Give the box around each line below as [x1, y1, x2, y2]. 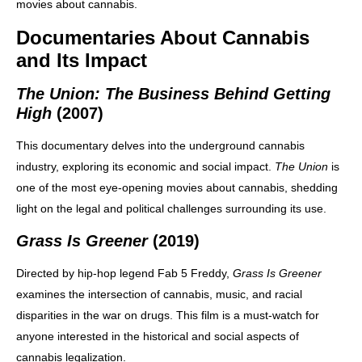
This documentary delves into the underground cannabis [16, 138, 305, 152]
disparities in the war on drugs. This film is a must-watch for [16, 308, 319, 322]
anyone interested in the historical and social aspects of [16, 329, 299, 343]
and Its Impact [16, 48, 147, 71]
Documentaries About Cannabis [16, 26, 309, 48]
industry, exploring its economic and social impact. [16, 159, 275, 173]
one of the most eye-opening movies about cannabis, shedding [16, 180, 338, 194]
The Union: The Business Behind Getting [16, 84, 330, 103]
